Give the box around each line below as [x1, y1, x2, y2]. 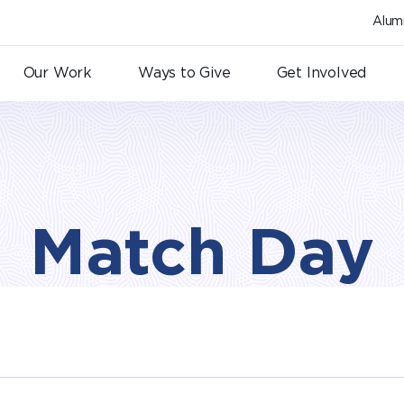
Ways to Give [138, 64, 231, 82]
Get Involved [276, 64, 367, 82]
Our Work [23, 64, 93, 82]
